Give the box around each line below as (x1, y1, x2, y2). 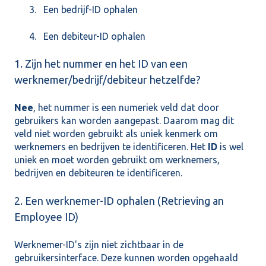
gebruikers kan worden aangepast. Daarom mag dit (14, 115, 234, 126)
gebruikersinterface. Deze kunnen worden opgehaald (14, 252, 238, 264)
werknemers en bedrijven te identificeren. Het (14, 141, 208, 153)
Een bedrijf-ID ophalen (43, 4, 138, 15)
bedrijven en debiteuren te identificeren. (14, 167, 182, 179)
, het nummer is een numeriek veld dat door (33, 102, 219, 113)
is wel (217, 141, 243, 153)
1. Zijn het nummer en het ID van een (14, 58, 188, 70)
